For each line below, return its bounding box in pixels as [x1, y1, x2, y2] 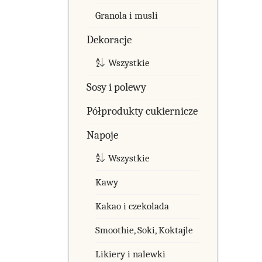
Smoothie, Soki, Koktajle [95, 224, 193, 236]
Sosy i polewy [87, 80, 146, 94]
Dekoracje [87, 33, 132, 46]
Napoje [87, 128, 118, 142]
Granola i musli [95, 9, 158, 21]
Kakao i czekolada [95, 200, 169, 212]
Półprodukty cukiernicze [87, 104, 198, 118]
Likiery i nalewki [95, 248, 166, 260]
